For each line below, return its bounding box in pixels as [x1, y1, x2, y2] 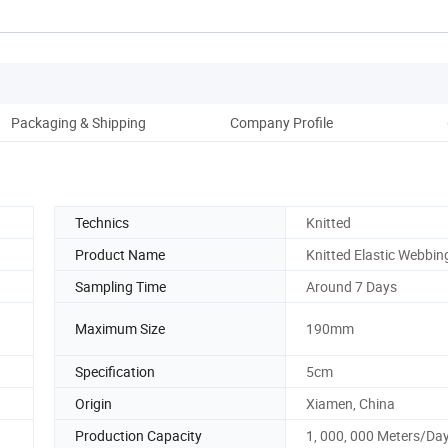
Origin [75, 393, 112, 413]
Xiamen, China [306, 393, 395, 413]
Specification [75, 361, 155, 381]
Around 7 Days [306, 276, 397, 296]
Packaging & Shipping [10, 112, 146, 132]
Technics [75, 212, 129, 232]
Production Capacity [75, 425, 202, 445]
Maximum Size [75, 319, 165, 339]
